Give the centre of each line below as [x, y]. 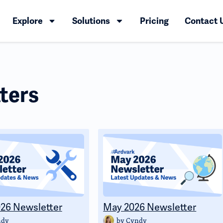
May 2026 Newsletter [150, 207]
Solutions [91, 21]
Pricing [154, 21]
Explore [27, 21]
